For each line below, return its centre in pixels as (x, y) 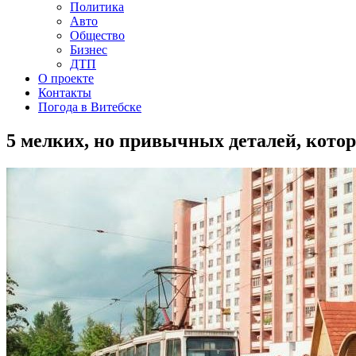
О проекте (66, 78)
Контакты (65, 93)
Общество (97, 35)
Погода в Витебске (90, 107)
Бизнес (89, 50)
